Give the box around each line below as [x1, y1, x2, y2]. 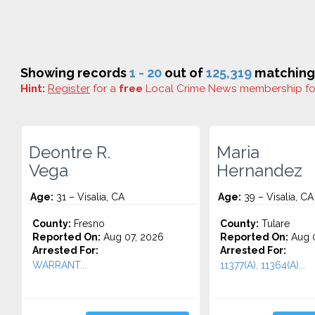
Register [48, 82, 90, 95]
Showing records [20, 65, 129, 80]
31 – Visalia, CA [53, 191, 124, 202]
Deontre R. [29, 143, 110, 162]
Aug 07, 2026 [101, 231, 164, 243]
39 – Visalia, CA [240, 191, 314, 202]
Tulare [258, 218, 290, 229]
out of [162, 65, 206, 80]
